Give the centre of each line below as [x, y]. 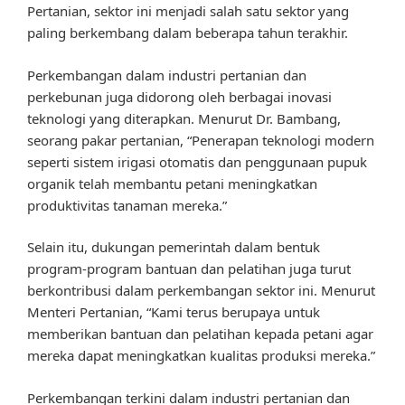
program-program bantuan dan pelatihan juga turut [189, 269]
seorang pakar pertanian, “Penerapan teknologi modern [201, 140]
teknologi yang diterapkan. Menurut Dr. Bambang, [184, 118]
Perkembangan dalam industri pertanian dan [167, 75]
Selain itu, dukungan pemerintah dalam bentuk [174, 247]
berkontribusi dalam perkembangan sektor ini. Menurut [201, 291]
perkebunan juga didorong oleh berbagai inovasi [179, 96]
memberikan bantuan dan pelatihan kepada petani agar [200, 334]
